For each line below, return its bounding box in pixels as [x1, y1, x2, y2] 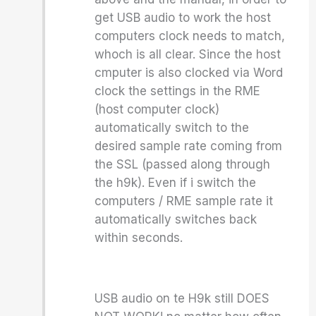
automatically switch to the [95, 121, 250, 135]
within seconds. [95, 231, 183, 245]
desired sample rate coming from [95, 139, 283, 153]
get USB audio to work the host [95, 11, 272, 25]
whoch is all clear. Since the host [95, 47, 281, 61]
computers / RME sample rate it [95, 194, 274, 208]
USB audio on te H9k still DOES [95, 291, 270, 305]
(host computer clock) [95, 102, 220, 116]
